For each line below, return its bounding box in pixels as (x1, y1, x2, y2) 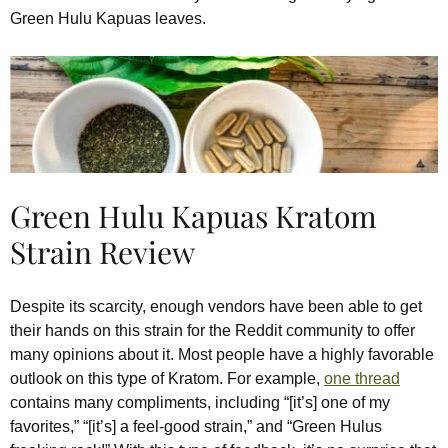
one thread (324, 369, 400, 387)
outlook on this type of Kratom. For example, (10, 369, 324, 387)
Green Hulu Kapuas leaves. (10, 10, 206, 27)
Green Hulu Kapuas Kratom (10, 195, 377, 236)
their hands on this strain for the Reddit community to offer (10, 321, 415, 339)
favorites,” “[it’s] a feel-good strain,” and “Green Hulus (10, 417, 382, 435)
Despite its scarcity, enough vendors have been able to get (10, 297, 422, 315)
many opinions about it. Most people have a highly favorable (10, 345, 434, 363)
